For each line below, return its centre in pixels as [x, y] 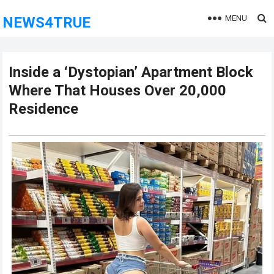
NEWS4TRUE [47, 23]
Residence [44, 109]
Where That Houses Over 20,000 [118, 91]
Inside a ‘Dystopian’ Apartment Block [131, 72]
